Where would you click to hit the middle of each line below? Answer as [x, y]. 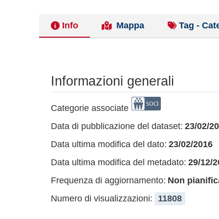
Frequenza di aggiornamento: [108, 180]
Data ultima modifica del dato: [109, 144]
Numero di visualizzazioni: [102, 198]
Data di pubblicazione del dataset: [117, 126]
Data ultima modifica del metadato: [119, 162]
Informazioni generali [112, 81]
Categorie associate [90, 108]
